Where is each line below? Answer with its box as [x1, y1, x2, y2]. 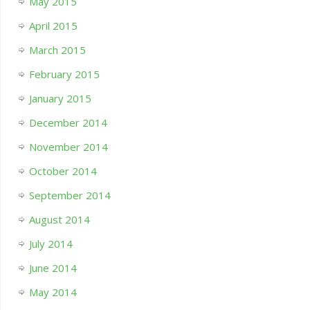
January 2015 [28, 91, 91, 106]
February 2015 [28, 67, 100, 82]
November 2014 [28, 140, 108, 154]
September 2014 [28, 188, 111, 203]
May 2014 [28, 285, 77, 300]
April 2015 [28, 19, 77, 33]
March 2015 [28, 43, 86, 57]
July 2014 [28, 237, 73, 251]
